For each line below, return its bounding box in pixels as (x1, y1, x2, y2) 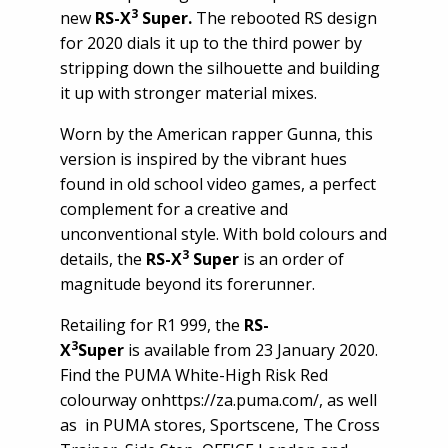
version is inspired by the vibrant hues (60, 148, 347, 170)
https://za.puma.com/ (161, 389, 319, 411)
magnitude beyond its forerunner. (60, 273, 323, 295)
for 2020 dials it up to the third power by (60, 32, 362, 54)
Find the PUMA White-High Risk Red (60, 364, 328, 386)
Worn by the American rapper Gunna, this (60, 123, 373, 145)
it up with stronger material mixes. (60, 82, 321, 104)
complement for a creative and (60, 198, 288, 220)
